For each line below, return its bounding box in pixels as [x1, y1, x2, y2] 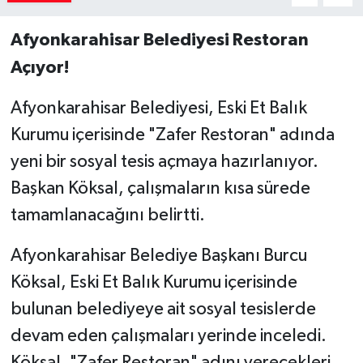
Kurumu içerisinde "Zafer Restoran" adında [10, 126, 335, 144]
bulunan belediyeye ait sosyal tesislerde [10, 300, 316, 318]
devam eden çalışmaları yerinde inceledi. [10, 327, 327, 345]
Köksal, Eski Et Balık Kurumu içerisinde [10, 273, 297, 292]
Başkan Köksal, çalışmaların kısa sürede [10, 179, 310, 198]
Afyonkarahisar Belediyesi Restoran [10, 30, 309, 49]
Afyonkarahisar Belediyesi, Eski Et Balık [10, 99, 307, 117]
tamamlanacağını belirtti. [10, 206, 205, 224]
